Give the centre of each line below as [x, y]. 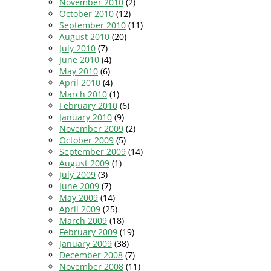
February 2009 [88, 232]
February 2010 [88, 105]
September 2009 [93, 151]
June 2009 [79, 186]
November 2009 [91, 128]
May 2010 [79, 71]
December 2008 [91, 255]
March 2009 [83, 220]
